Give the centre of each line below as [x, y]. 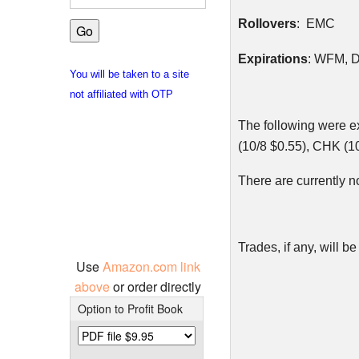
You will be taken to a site [129, 74]
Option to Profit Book [130, 308]
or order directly [157, 286]
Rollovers [267, 24]
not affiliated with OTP [121, 94]
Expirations [272, 58]
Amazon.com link [151, 266]
